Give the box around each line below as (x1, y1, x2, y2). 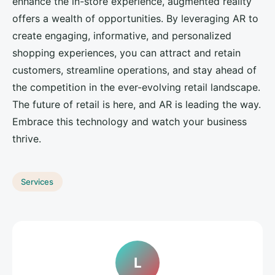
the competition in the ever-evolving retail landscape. (12, 81, 260, 94)
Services (21, 176, 54, 187)
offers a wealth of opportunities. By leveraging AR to (12, 12, 258, 25)
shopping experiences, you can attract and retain (12, 47, 241, 60)
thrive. (12, 133, 41, 145)
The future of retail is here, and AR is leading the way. (12, 98, 261, 111)
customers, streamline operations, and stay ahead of (12, 64, 257, 77)
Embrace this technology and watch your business (12, 115, 247, 128)
